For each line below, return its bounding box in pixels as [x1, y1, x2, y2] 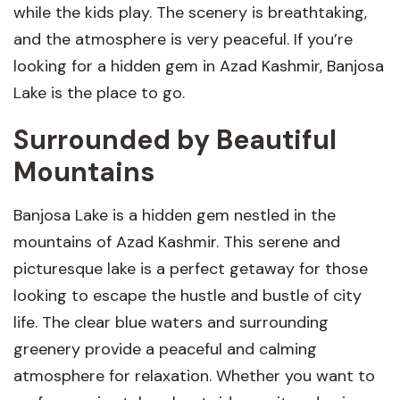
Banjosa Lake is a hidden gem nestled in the [13, 204, 336, 226]
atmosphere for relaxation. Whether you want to [13, 364, 375, 387]
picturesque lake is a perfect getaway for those [13, 257, 368, 279]
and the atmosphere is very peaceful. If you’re [13, 28, 353, 50]
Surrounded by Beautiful [13, 121, 337, 157]
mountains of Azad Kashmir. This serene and [13, 230, 340, 253]
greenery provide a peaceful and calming [13, 337, 317, 360]
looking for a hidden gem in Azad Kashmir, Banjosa [13, 54, 384, 77]
